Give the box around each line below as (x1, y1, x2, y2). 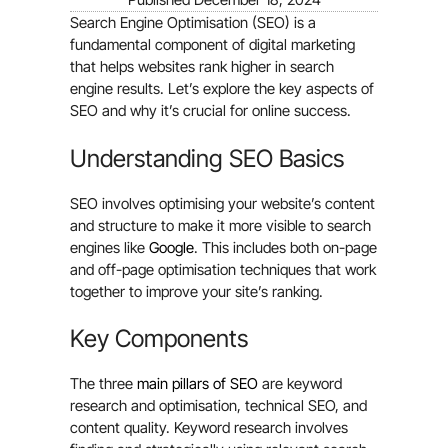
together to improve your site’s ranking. (70, 281, 323, 301)
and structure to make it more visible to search (70, 215, 371, 235)
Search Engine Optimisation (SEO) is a (70, 13, 316, 33)
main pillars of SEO (137, 374, 258, 394)
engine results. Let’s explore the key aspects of (70, 79, 374, 99)
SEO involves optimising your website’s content (70, 193, 375, 213)
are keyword (258, 374, 342, 394)
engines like (70, 237, 149, 257)
